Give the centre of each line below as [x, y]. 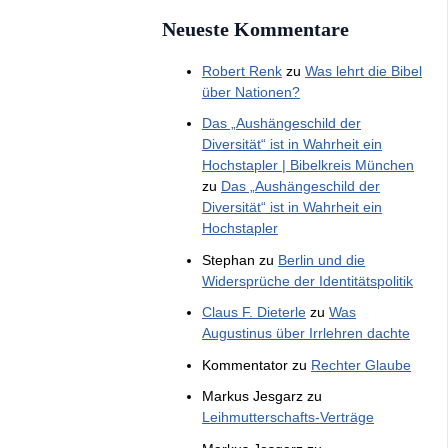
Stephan [228, 259]
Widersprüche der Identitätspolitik [307, 280]
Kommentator [245, 364]
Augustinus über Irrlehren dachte [306, 333]
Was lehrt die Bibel [363, 70]
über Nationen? [251, 91]
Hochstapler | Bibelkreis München [308, 165]
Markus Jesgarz [252, 396]
